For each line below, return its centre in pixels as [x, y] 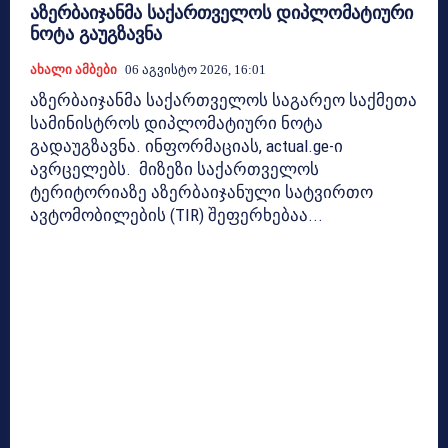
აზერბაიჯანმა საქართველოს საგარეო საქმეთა [223, 100]
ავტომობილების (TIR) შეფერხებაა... [176, 215]
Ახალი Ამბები [73, 70]
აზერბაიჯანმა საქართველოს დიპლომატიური [221, 13]
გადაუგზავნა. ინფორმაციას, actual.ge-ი [186, 146]
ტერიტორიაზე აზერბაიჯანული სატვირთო [201, 192]
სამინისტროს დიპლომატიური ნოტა [176, 123]
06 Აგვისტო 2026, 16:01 [195, 70]
